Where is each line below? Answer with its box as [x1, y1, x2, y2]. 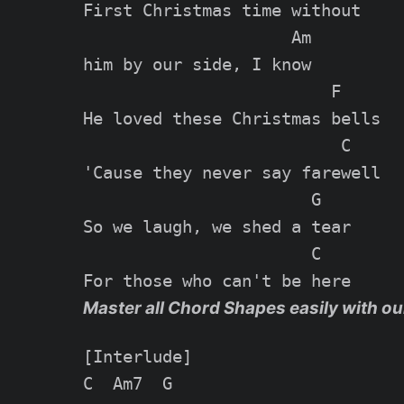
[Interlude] [83, 347, 192, 367]
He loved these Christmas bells [83, 108, 381, 128]
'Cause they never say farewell [83, 162, 381, 182]
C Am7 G [83, 374, 172, 394]
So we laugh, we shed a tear [83, 216, 351, 236]
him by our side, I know [83, 54, 311, 74]
